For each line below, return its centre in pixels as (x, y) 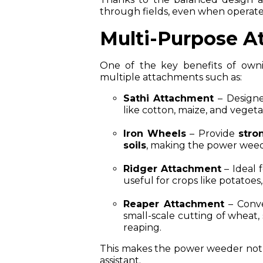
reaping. (142, 227)
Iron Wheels (155, 133)
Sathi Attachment (168, 98)
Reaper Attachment (174, 204)
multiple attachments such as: (171, 77)
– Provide (212, 133)
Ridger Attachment (172, 168)
